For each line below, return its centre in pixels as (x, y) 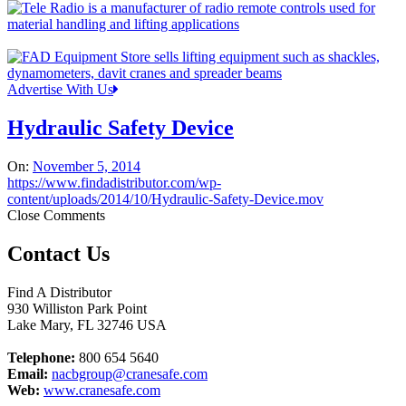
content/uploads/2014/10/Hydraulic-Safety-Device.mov (165, 199)
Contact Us (58, 254)
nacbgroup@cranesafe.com (130, 374)
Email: (28, 374)
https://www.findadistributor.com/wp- (114, 183)
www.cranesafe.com (102, 391)
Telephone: (41, 358)
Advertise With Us (60, 90)
